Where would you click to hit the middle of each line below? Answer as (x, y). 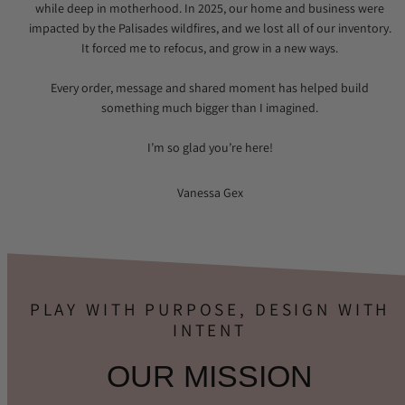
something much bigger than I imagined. (210, 107)
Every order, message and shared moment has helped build (210, 87)
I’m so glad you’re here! (210, 147)
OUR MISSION (210, 377)
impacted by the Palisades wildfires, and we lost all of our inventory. (210, 28)
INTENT (210, 330)
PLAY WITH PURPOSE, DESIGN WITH (210, 310)
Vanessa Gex (210, 192)
